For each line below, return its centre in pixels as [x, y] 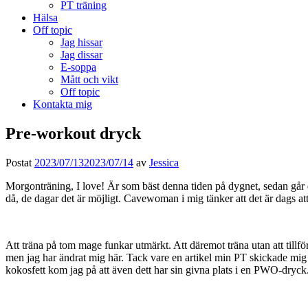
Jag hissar [81, 42]
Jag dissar [81, 55]
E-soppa [78, 67]
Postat [20, 162]
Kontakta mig [63, 104]
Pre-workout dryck [73, 133]
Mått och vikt [89, 79]
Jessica [164, 162]
